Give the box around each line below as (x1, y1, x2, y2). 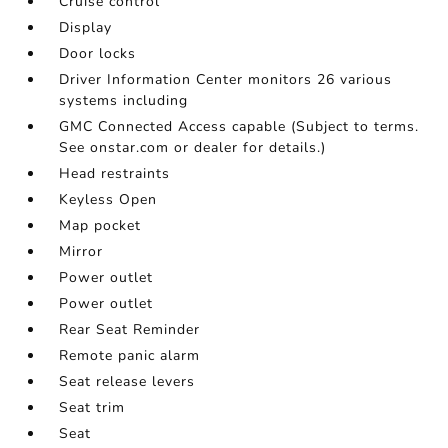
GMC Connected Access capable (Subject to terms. (59, 117, 420, 137)
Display (59, 18, 113, 38)
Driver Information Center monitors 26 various (59, 70, 393, 90)
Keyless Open (59, 190, 158, 210)
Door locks (59, 44, 137, 64)
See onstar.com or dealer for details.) (59, 138, 327, 158)
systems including (59, 91, 189, 111)
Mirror (59, 242, 104, 262)
